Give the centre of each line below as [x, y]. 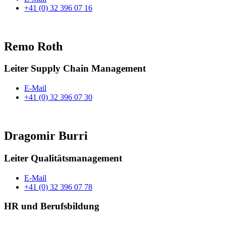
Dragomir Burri [46, 136]
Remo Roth [33, 46]
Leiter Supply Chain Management [75, 69]
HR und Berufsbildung [52, 206]
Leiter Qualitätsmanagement [63, 158]
